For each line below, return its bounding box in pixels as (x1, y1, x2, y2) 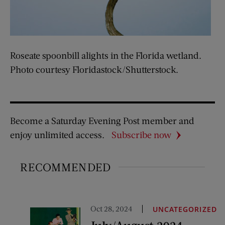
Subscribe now (111, 129, 171, 140)
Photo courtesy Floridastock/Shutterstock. (10, 64, 178, 75)
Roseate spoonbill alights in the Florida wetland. (10, 50, 201, 61)
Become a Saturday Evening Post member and (10, 115, 194, 126)
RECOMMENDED (20, 160, 111, 174)
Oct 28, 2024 (90, 204, 132, 213)
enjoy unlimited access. (10, 129, 104, 140)
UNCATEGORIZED (153, 204, 217, 214)
